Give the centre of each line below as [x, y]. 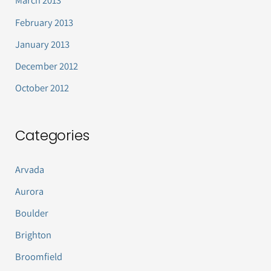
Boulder [32, 213]
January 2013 [43, 44]
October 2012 [42, 87]
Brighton [34, 234]
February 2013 [44, 22]
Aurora [30, 191]
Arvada [30, 169]
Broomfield [39, 256]
